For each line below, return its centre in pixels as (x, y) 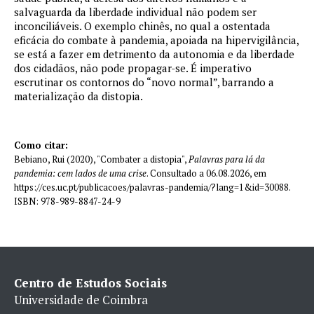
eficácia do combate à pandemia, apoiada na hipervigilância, (156, 40)
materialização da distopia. (78, 96)
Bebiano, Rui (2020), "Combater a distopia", (101, 159)
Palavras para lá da (227, 159)
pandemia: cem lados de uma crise (80, 173)
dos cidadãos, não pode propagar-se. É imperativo (133, 68)
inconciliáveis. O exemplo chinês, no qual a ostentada (142, 26)
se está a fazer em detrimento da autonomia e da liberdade (154, 54)
